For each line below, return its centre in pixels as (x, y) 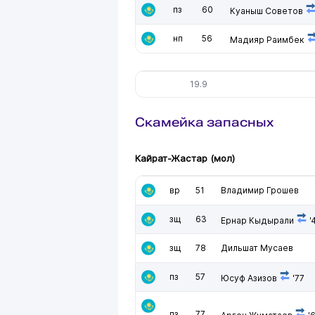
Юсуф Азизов (249, 278)
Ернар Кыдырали (257, 220)
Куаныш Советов (266, 11)
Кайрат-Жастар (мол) (185, 158)
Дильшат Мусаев (257, 248)
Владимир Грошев (260, 190)
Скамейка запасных (204, 122)
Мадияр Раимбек (267, 40)
